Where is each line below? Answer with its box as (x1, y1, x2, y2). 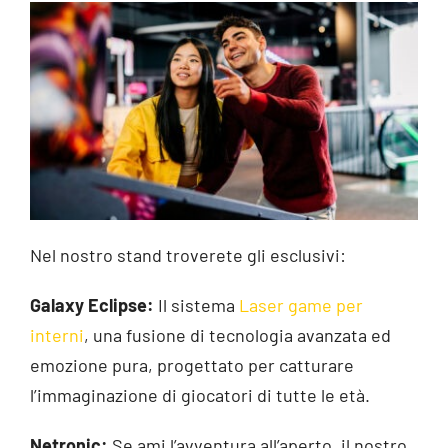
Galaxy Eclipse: (30, 294, 154, 317)
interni (30, 324, 84, 347)
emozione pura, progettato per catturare (30, 354, 354, 377)
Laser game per (239, 294, 363, 317)
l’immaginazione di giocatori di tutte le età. (30, 384, 370, 407)
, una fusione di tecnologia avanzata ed (84, 324, 391, 347)
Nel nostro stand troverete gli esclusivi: (30, 244, 350, 267)
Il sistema (154, 294, 239, 317)
